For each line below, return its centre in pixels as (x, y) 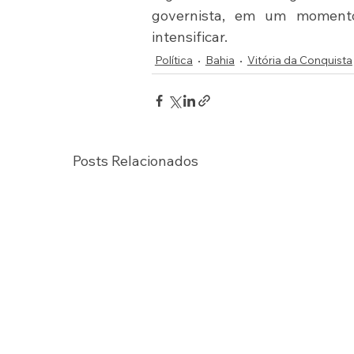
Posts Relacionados (135, 161)
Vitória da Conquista (299, 60)
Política (173, 60)
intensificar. (189, 37)
